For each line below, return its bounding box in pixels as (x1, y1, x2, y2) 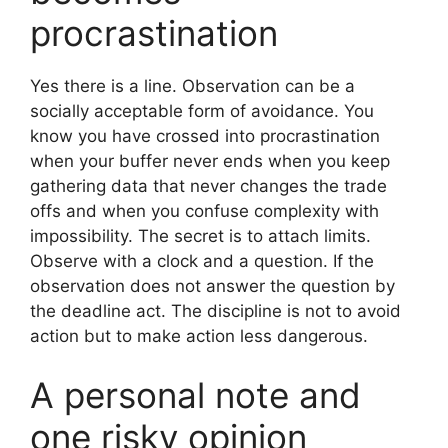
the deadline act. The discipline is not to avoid (30, 300, 401, 321)
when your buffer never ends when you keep (30, 150, 390, 171)
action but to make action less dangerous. (30, 325, 368, 346)
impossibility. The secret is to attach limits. (30, 225, 371, 246)
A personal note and (30, 374, 361, 417)
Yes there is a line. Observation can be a (30, 75, 355, 96)
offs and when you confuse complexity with (30, 200, 379, 221)
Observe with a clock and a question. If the (30, 250, 374, 271)
